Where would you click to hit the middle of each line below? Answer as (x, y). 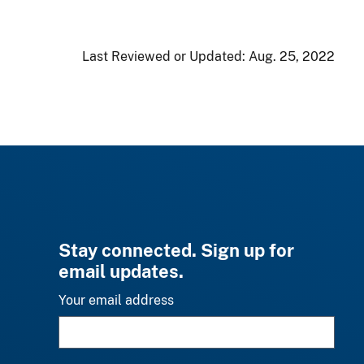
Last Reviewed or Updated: (165, 56)
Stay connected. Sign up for (176, 250)
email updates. (121, 271)
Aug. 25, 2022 (292, 56)
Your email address (116, 300)
